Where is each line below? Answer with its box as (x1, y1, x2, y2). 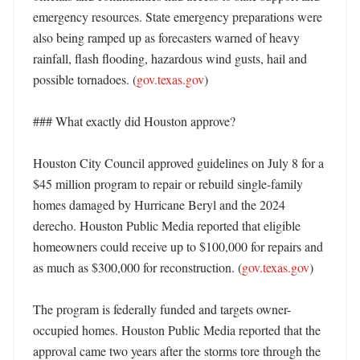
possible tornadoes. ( (33, 71, 137, 88)
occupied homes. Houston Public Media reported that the (33, 321, 321, 338)
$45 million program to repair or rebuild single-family (33, 175, 303, 192)
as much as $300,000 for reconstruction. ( (33, 259, 242, 276)
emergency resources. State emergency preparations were (33, 8, 322, 25)
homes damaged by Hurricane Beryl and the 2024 (33, 196, 285, 213)
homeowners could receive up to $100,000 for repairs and (33, 238, 323, 255)
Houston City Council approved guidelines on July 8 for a (33, 154, 324, 171)
